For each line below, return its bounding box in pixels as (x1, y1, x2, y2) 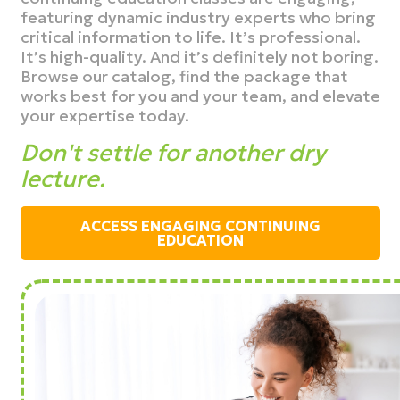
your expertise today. (20, 104, 189, 126)
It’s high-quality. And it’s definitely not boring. (20, 46, 379, 67)
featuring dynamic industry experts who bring (20, 6, 376, 28)
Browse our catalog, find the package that (20, 65, 348, 87)
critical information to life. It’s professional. (20, 26, 361, 47)
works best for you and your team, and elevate (20, 85, 380, 106)
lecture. (20, 163, 105, 193)
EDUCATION (156, 230, 244, 249)
